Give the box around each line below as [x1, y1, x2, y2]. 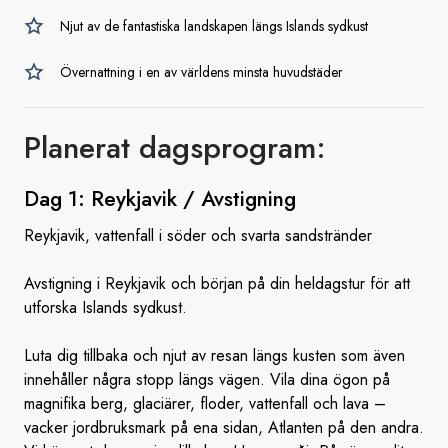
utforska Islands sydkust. [24, 296, 187, 319]
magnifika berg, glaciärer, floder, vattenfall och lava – [24, 392, 386, 415]
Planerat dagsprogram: [24, 126, 326, 169]
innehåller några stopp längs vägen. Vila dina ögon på [24, 368, 390, 391]
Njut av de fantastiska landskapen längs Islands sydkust [60, 16, 368, 36]
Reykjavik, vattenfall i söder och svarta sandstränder [24, 224, 372, 247]
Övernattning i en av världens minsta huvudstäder [60, 62, 343, 82]
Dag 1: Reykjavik [24, 184, 177, 214]
